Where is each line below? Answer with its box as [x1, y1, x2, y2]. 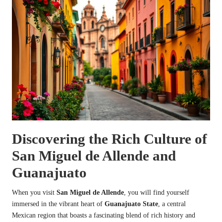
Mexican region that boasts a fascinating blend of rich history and [12, 211, 195, 219]
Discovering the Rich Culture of [12, 130, 207, 147]
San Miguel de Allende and [12, 147, 176, 164]
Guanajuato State [105, 200, 158, 208]
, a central [158, 200, 186, 208]
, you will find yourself [124, 188, 189, 196]
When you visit [12, 188, 56, 196]
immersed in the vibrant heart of [12, 200, 105, 208]
